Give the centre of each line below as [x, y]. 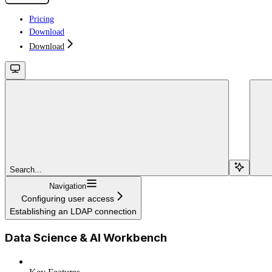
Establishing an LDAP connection [73, 211]
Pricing [42, 19]
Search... [26, 169]
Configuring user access [68, 198]
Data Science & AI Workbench [86, 238]
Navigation [68, 186]
